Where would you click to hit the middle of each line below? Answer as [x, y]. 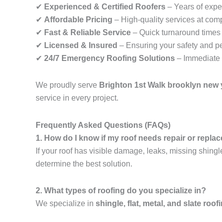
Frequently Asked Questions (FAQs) [103, 125]
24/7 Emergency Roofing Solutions [110, 58]
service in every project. [77, 98]
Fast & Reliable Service [87, 33]
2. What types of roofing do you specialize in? [121, 191]
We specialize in [66, 204]
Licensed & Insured [81, 46]
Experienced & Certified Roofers [105, 7]
